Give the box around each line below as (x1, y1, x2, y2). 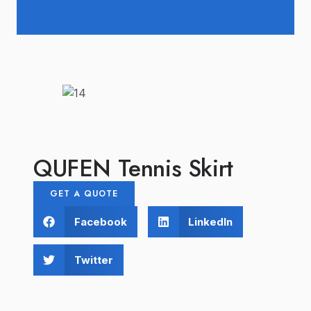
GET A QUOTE (50, 187, 118, 200)
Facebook (74, 215, 127, 228)
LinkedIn (188, 215, 233, 228)
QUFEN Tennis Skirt (33, 151, 233, 185)
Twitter (74, 253, 113, 267)
